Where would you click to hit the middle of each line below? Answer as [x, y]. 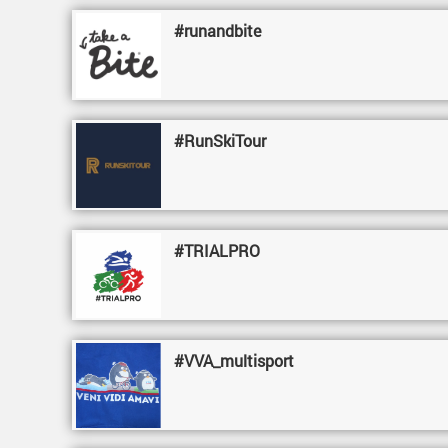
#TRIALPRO [217, 250]
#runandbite [218, 30]
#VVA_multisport [234, 360]
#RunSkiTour [220, 140]
